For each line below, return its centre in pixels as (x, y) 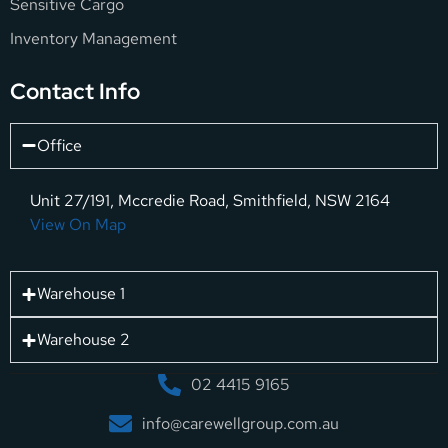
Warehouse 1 (81, 294)
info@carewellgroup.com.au (241, 424)
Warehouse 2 (83, 340)
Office (59, 145)
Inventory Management (93, 38)
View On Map (78, 224)
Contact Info (75, 91)
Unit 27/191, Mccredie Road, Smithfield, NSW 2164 (210, 200)
